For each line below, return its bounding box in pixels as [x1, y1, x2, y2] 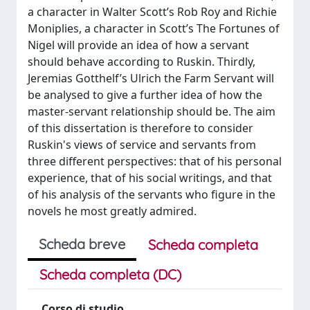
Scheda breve [39, 235, 125, 253]
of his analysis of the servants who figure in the [28, 187, 275, 202]
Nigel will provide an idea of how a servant [28, 37, 249, 53]
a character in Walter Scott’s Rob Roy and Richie [28, 4, 277, 19]
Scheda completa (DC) [39, 266, 181, 283]
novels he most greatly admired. [28, 203, 197, 219]
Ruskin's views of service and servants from [28, 137, 256, 152]
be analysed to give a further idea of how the [28, 87, 262, 102]
